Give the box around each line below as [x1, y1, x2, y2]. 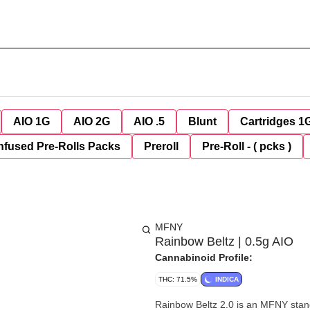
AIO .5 [134, 116, 165, 127]
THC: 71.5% [158, 275, 197, 283]
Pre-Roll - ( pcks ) [202, 140, 291, 152]
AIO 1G [13, 116, 50, 127]
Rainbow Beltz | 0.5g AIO [155, 235, 293, 248]
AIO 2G [73, 116, 110, 127]
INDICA [215, 275, 239, 283]
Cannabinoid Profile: [155, 252, 253, 263]
